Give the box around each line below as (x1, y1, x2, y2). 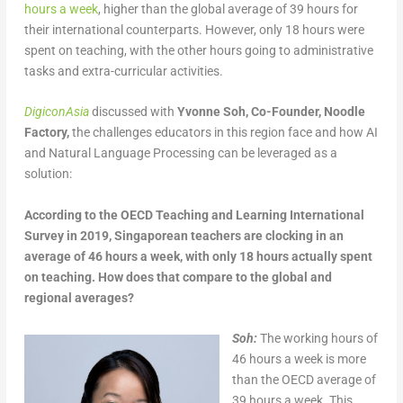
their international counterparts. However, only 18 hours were (23, 22, 364, 37)
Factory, (23, 125, 69, 140)
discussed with (91, 104, 177, 120)
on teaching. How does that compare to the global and (23, 269, 332, 284)
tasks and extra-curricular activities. (23, 63, 226, 78)
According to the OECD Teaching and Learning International (23, 207, 364, 222)
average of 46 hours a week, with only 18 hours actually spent (23, 248, 372, 264)
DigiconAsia (23, 104, 89, 120)
